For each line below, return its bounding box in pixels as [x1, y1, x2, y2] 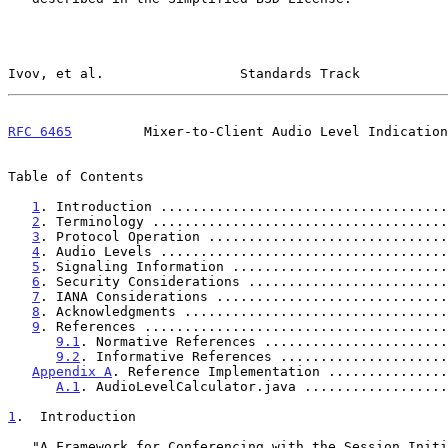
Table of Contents [8, 168, 144, 184]
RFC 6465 [8, 123, 72, 139]
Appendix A [32, 363, 112, 379]
